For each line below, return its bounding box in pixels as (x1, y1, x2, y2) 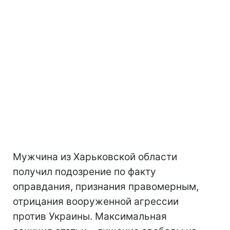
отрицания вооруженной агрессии (13, 196, 179, 208)
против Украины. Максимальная (13, 210, 167, 223)
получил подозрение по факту (13, 166, 156, 178)
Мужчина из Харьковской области (13, 151, 177, 163)
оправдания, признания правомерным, (13, 181, 199, 193)
